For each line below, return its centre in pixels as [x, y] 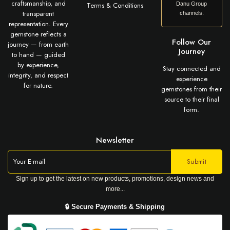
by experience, [39, 65]
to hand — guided [38, 55]
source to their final [191, 100]
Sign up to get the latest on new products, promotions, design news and [115, 179]
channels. [191, 13]
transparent [39, 14]
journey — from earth [39, 45]
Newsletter [115, 140]
